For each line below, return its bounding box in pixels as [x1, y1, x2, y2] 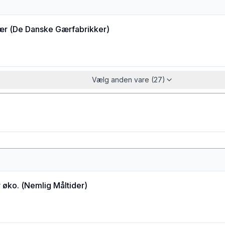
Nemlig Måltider [24, 180, 84, 190]
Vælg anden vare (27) [92, 75, 165, 84]
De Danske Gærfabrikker [13, 24, 106, 34]
